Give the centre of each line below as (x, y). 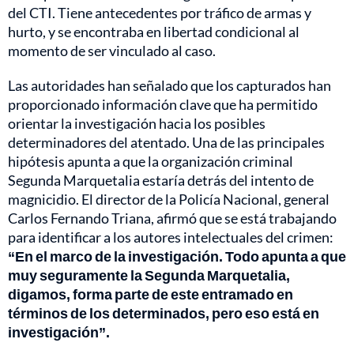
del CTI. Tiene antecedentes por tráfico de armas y (160, 13)
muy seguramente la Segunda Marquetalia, (149, 275)
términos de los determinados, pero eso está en (164, 313)
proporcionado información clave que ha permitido (163, 105)
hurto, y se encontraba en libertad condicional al (154, 32)
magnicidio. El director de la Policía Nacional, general (169, 200)
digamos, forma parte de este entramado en (151, 294)
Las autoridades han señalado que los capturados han (169, 86)
